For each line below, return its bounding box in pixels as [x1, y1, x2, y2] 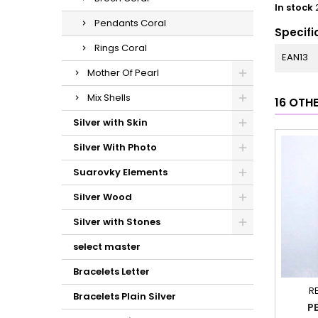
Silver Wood [73, 190, 132, 204]
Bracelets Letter [73, 265, 150, 278]
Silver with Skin [73, 116, 148, 129]
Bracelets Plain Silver [73, 290, 176, 303]
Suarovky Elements [73, 165, 168, 179]
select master [73, 240, 141, 253]
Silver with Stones [73, 215, 160, 229]
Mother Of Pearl [87, 66, 159, 79]
